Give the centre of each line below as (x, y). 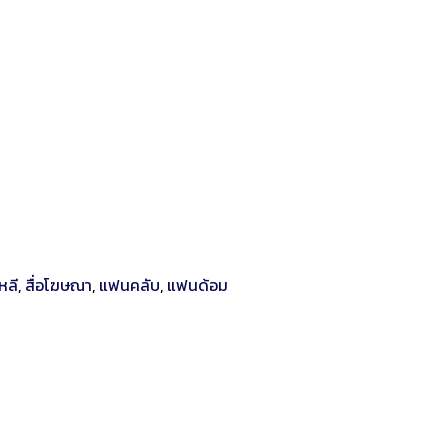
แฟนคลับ (129, 284)
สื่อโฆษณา (58, 284)
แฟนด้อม (197, 284)
